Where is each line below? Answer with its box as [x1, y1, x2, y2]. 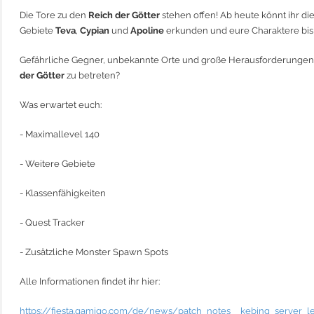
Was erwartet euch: [20, 100, 102, 110]
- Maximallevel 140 [20, 129, 100, 139]
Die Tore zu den [20, 10, 88, 20]
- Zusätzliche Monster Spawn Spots [20, 247, 168, 257]
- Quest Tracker [20, 217, 85, 228]
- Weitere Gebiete [20, 158, 95, 169]
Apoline [130, 25, 164, 36]
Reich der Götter [88, 10, 160, 20]
